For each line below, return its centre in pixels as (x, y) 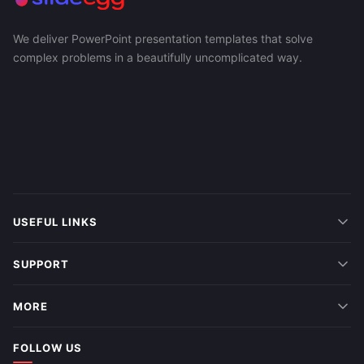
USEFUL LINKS (56, 221)
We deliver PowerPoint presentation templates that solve (163, 38)
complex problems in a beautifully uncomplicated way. (158, 57)
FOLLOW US (48, 347)
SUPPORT (41, 264)
